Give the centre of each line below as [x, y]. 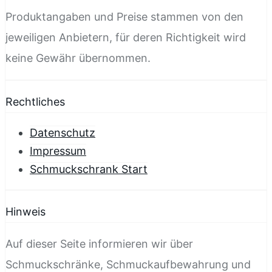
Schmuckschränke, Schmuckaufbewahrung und [128, 264]
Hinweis [25, 211]
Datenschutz [63, 132]
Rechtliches [35, 101]
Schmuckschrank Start [89, 169]
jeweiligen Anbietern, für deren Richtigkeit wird [126, 37]
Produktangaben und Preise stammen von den [124, 16]
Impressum [58, 151]
